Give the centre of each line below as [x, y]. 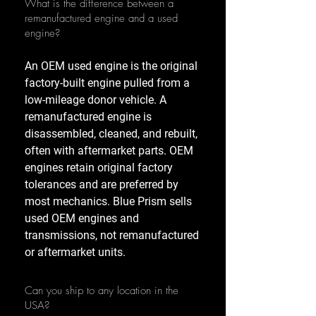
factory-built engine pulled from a [107, 83]
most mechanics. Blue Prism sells [108, 202]
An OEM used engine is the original [111, 66]
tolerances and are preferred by [102, 185]
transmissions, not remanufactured [112, 236]
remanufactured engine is [88, 117]
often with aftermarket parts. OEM [109, 151]
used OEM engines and [82, 219]
